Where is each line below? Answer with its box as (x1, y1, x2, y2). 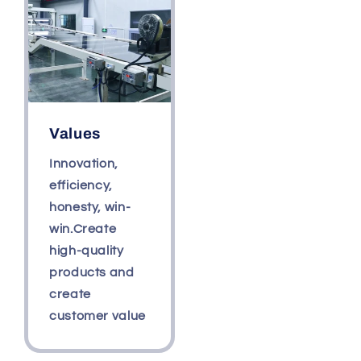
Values (49, 125, 101, 142)
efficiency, (49, 179, 113, 193)
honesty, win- (49, 201, 131, 214)
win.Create (49, 222, 117, 236)
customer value (49, 309, 146, 323)
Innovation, (49, 157, 118, 171)
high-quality (49, 244, 124, 258)
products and (49, 266, 135, 280)
